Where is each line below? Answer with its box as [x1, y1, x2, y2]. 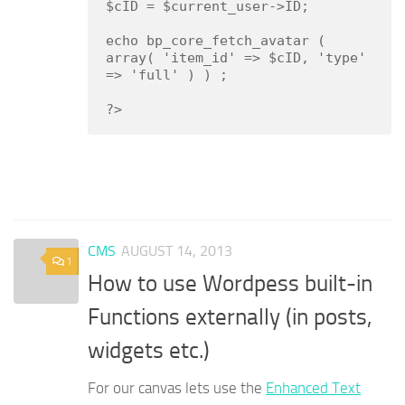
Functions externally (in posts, [88, 304, 372, 331]
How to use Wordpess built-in [88, 270, 372, 297]
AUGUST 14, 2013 [121, 241, 232, 259]
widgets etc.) [88, 337, 210, 364]
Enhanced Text [266, 379, 361, 398]
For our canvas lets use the [88, 379, 266, 398]
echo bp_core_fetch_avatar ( [106, 32, 325, 49]
